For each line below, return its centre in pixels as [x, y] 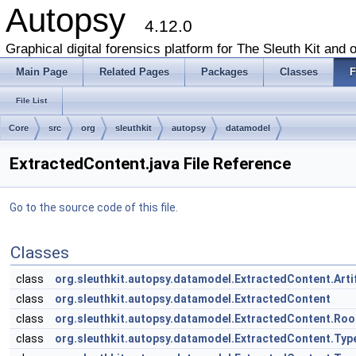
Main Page [42, 72]
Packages [224, 72]
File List [31, 101]
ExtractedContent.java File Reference [150, 164]
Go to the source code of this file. [94, 207]
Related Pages [134, 72]
